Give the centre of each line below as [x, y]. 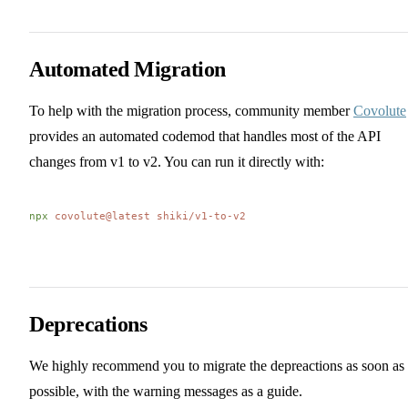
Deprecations [88, 324]
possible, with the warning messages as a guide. [166, 391]
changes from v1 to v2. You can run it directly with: [177, 161]
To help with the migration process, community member [191, 110]
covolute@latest [99, 215]
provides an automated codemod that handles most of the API [205, 136]
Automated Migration [127, 69]
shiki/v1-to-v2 [198, 215]
